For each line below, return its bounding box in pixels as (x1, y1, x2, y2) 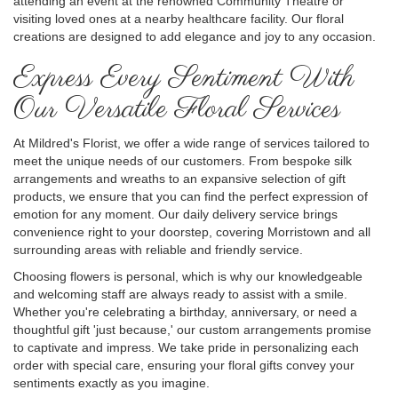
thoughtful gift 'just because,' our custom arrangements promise (13, 322, 371, 337)
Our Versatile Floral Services (13, 90, 340, 129)
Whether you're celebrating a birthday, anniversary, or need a (13, 304, 357, 319)
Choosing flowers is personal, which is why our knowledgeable (13, 268, 362, 283)
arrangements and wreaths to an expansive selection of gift (13, 171, 346, 186)
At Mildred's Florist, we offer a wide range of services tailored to (13, 135, 370, 150)
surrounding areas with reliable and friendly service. (13, 242, 303, 257)
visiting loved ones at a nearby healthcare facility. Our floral (13, 11, 344, 26)
